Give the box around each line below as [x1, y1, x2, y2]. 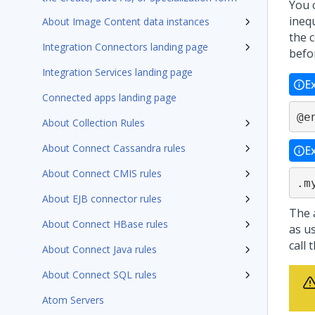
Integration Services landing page [42, 65, 193, 79]
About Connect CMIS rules [42, 167, 162, 180]
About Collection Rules [42, 116, 145, 129]
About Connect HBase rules [42, 217, 168, 231]
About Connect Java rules [42, 243, 157, 256]
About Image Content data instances [42, 15, 210, 28]
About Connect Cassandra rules [42, 141, 186, 155]
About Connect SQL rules [42, 268, 157, 281]
